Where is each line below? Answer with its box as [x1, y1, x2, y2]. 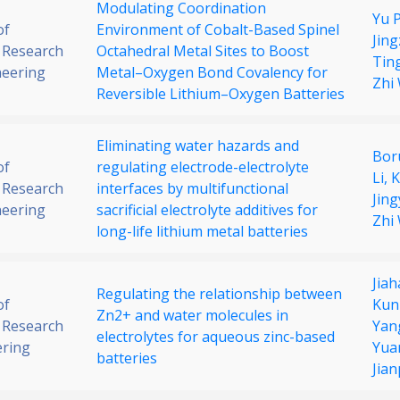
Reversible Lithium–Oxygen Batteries [96, 84, 345, 104]
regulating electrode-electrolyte [96, 157, 309, 178]
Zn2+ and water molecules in [96, 305, 288, 326]
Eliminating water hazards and [96, 136, 299, 156]
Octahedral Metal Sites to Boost [96, 41, 309, 62]
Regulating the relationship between [96, 284, 342, 304]
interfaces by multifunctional [96, 179, 288, 199]
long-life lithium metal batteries [96, 221, 308, 242]
